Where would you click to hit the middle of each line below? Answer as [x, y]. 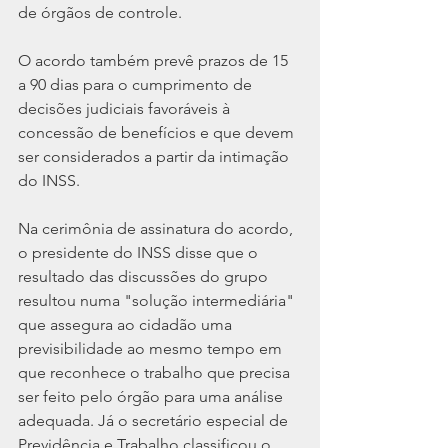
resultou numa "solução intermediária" [158, 301]
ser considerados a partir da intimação [155, 157]
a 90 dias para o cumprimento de [137, 85]
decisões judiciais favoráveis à [126, 109]
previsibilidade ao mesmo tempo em [152, 349]
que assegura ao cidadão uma [127, 325]
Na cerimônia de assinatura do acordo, [157, 229]
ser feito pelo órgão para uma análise [152, 397]
